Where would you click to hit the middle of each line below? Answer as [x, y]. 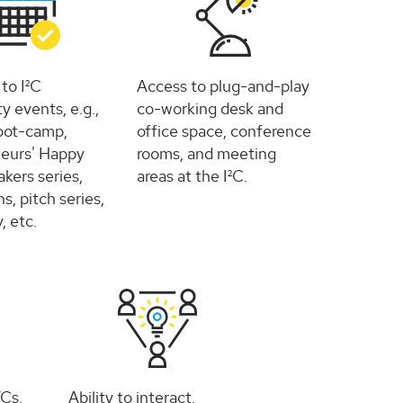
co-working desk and [210, 109]
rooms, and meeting [207, 154]
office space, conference [224, 131]
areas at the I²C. [193, 176]
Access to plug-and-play [224, 86]
